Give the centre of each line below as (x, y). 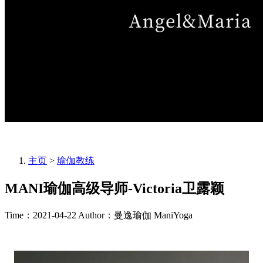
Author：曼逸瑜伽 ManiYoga (135, 215)
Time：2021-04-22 (41, 215)
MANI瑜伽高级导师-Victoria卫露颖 (114, 188)
